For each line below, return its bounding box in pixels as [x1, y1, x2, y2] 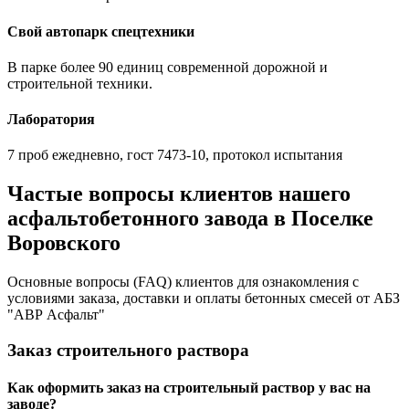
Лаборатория [7, 111, 95, 128]
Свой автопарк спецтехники [7, 23, 194, 39]
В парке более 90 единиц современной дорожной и [7, 58, 328, 75]
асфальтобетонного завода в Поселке [7, 206, 373, 231]
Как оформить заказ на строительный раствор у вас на [7, 380, 371, 396]
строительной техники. [7, 75, 152, 91]
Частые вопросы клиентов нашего [7, 182, 351, 206]
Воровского [7, 231, 121, 256]
